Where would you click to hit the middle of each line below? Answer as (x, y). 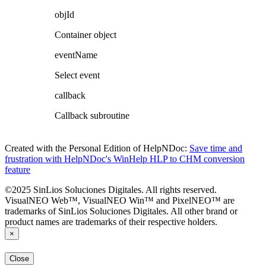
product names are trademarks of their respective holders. (111, 222)
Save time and (216, 148)
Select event (77, 75)
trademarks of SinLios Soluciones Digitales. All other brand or (121, 211)
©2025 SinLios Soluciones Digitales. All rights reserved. (111, 190)
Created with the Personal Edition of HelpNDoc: (97, 148)
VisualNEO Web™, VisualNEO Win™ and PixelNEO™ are (120, 201)
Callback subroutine (92, 116)
